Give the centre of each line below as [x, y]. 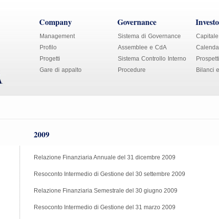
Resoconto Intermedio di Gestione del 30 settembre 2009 [109, 174]
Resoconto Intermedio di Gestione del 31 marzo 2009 [105, 207]
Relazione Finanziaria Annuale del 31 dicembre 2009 [105, 157]
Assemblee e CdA [142, 47]
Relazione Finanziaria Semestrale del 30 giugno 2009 [106, 191]
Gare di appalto [61, 70]
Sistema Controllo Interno [152, 59]
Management [57, 36]
